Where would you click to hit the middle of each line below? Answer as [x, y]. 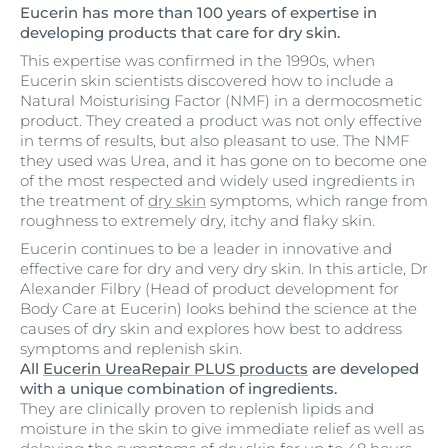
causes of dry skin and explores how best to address [211, 328]
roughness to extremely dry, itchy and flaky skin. [197, 220]
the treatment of [84, 200]
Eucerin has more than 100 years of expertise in [198, 12]
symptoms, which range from [317, 200]
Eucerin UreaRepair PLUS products [175, 368]
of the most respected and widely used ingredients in [217, 180]
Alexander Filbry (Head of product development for [209, 288]
